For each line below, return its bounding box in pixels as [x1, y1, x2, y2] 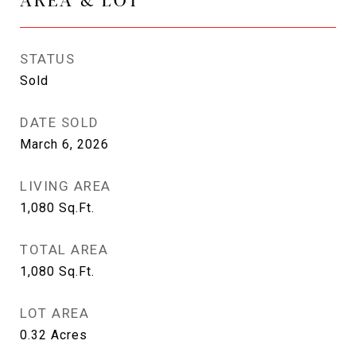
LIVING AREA [20, 178, 111, 194]
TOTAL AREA [20, 242, 108, 257]
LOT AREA [20, 305, 89, 321]
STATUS [20, 51, 75, 67]
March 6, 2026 [20, 137, 109, 152]
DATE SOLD [20, 114, 99, 130]
